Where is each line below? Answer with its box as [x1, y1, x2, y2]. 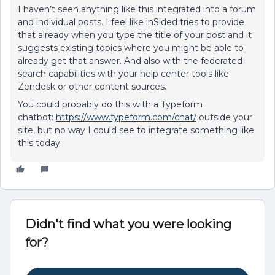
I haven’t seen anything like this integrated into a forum [18, 4, 256, 15]
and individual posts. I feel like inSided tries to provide [18, 17, 244, 28]
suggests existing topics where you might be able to [18, 42, 244, 53]
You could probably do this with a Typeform [18, 99, 203, 110]
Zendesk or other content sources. [18, 81, 166, 92]
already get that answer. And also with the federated [18, 55, 242, 66]
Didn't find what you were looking [25, 217, 231, 231]
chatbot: [18, 112, 56, 123]
